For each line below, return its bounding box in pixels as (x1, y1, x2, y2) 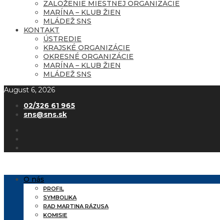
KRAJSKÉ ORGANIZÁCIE (43, 43, 130, 52)
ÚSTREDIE (43, 34, 82, 43)
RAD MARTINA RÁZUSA (43, 203, 109, 210)
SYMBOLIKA (43, 194, 77, 201)
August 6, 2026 (4, 85, 55, 94)
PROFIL (43, 185, 64, 192)
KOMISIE (43, 212, 67, 219)
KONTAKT (24, 26, 59, 34)
